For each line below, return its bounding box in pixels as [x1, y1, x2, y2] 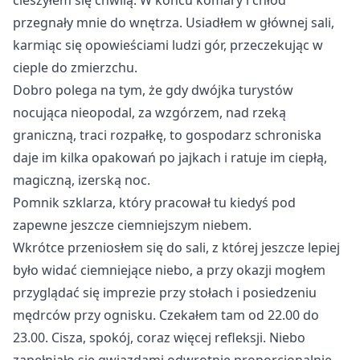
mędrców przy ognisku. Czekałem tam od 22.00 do [13, 306, 319, 324]
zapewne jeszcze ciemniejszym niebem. [13, 216, 252, 234]
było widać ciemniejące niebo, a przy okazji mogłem [13, 261, 325, 279]
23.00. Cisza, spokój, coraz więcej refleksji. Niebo [13, 329, 305, 346]
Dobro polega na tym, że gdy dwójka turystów [13, 81, 293, 99]
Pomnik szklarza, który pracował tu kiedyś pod [13, 194, 296, 211]
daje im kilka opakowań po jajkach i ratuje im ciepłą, [13, 149, 327, 166]
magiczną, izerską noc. [13, 171, 150, 189]
